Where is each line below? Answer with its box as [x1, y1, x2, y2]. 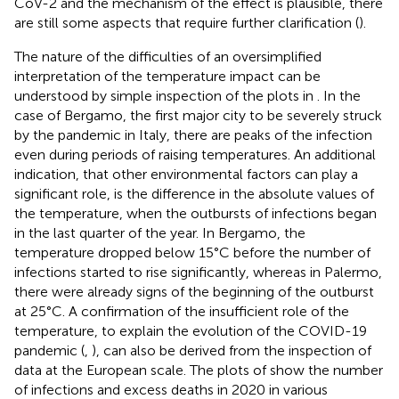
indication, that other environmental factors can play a [14, 165, 358, 183]
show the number [270, 361, 383, 379]
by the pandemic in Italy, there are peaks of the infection [14, 126, 372, 143]
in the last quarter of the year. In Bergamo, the [14, 224, 305, 241]
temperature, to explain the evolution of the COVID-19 [14, 322, 367, 339]
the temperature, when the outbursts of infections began [14, 204, 377, 222]
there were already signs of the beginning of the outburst [14, 282, 374, 300]
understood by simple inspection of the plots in [14, 86, 317, 104]
